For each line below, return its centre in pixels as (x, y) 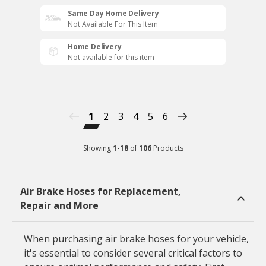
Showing (97, 148)
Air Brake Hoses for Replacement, (100, 191)
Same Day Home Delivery (113, 13)
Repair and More (59, 205)
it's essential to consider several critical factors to (133, 253)
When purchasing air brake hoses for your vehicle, (136, 239)
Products (168, 148)
